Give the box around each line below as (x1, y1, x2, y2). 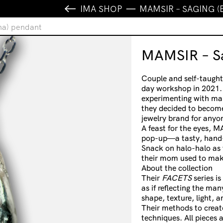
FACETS (162, 173, 192, 183)
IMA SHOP (80, 3, 122, 14)
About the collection (141, 163, 213, 173)
